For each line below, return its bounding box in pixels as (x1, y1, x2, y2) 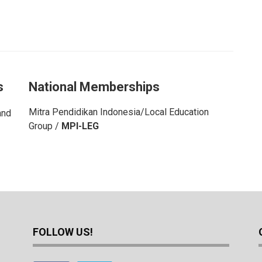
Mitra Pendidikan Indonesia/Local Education (28, 106, 209, 118)
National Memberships (28, 80, 160, 94)
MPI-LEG (61, 120, 99, 132)
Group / (28, 120, 61, 132)
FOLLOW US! (32, 226, 93, 238)
